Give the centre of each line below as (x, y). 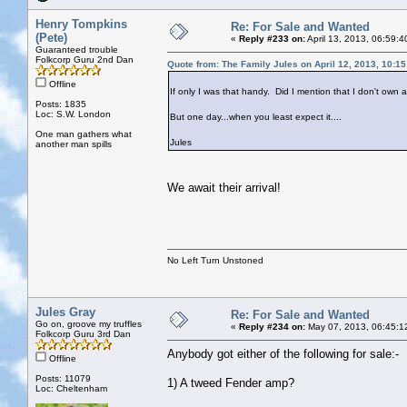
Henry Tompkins (81, 24)
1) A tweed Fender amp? (231, 382)
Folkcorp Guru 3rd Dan (83, 333)
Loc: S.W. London (73, 114)
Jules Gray (65, 312)
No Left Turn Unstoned (215, 260)
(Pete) (51, 37)
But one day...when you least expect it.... (261, 116)
